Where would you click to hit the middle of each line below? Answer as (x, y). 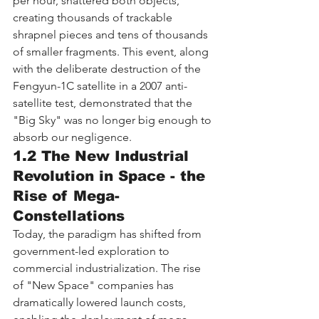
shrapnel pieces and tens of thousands (112, 34)
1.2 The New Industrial (103, 156)
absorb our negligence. (72, 137)
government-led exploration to (93, 251)
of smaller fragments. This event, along (112, 51)
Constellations (69, 215)
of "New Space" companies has (95, 285)
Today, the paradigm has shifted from (109, 234)
